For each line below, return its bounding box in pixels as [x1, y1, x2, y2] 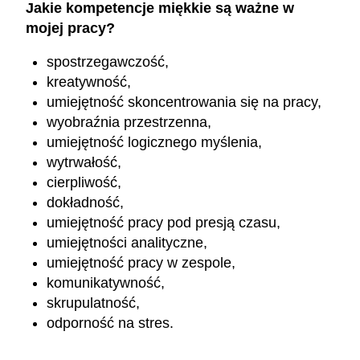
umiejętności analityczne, [47, 235, 208, 252]
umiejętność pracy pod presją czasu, [47, 215, 281, 231]
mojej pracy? [26, 19, 115, 36]
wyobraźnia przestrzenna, [47, 114, 212, 131]
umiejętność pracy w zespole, [47, 255, 236, 272]
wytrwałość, [47, 154, 122, 171]
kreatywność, [47, 74, 132, 91]
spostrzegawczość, [47, 54, 170, 71]
